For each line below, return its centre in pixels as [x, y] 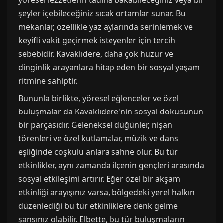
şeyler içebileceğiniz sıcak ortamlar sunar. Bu [102, 13]
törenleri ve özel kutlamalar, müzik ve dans [98, 138]
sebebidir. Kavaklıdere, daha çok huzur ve [96, 54]
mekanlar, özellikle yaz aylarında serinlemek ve [106, 27]
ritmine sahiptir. [48, 80]
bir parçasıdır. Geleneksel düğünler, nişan [95, 125]
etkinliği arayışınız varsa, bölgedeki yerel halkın [107, 192]
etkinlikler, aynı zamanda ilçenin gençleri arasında [111, 165]
